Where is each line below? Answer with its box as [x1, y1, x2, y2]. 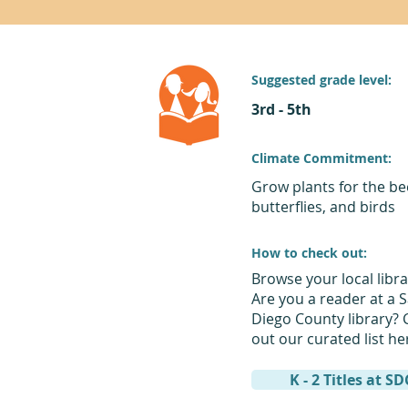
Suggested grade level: [250, 71, 392, 88]
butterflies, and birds [250, 197, 395, 217]
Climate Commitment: [250, 149, 392, 167]
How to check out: [250, 244, 367, 261]
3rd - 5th [250, 99, 311, 119]
